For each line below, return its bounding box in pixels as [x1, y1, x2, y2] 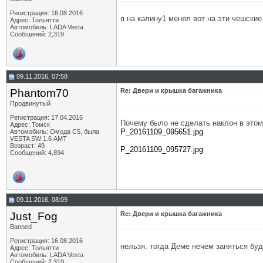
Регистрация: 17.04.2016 [10, 114, 83, 121]
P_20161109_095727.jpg [120, 145, 203, 154]
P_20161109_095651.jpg [120, 127, 203, 136]
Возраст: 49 [10, 142, 45, 149]
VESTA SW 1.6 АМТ [10, 135, 67, 142]
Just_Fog [10, 210, 58, 222]
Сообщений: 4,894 [10, 149, 64, 156]
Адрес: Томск [10, 121, 50, 128]
